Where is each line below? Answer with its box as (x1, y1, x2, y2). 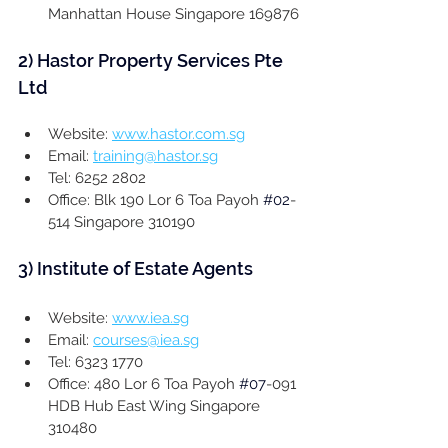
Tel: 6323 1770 (48, 353, 143, 372)
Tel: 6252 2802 (48, 169, 146, 188)
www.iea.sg (112, 309, 189, 328)
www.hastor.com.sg (112, 125, 245, 144)
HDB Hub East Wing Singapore (48, 397, 264, 416)
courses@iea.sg (93, 331, 199, 350)
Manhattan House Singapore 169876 (48, 5, 299, 24)
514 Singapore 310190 (48, 213, 195, 232)
